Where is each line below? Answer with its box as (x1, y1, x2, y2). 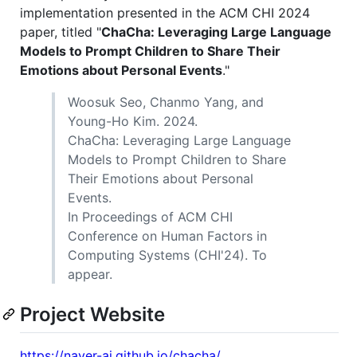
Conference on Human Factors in (68, 227, 267, 244)
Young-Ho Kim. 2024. (68, 112, 198, 129)
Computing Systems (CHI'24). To (68, 246, 267, 263)
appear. (68, 265, 112, 282)
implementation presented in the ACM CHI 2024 (20, 4, 310, 21)
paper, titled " (20, 23, 101, 40)
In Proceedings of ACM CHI (68, 208, 233, 225)
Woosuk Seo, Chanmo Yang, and (68, 93, 264, 110)
